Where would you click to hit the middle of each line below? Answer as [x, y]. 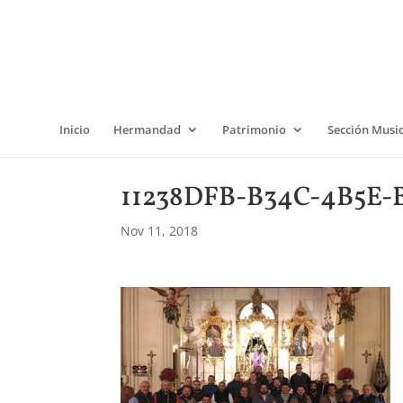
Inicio [75, 130]
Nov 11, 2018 [160, 231]
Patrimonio [254, 130]
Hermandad [147, 130]
